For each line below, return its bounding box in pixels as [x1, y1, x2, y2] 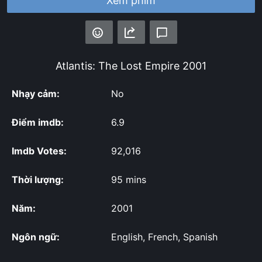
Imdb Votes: [12, 145, 67, 157]
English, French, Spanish [111, 231, 218, 243]
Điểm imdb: [12, 116, 64, 129]
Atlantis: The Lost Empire [56, 60, 180, 73]
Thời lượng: [12, 174, 64, 186]
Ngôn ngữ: [12, 231, 60, 243]
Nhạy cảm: [12, 88, 60, 100]
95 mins [111, 174, 146, 186]
